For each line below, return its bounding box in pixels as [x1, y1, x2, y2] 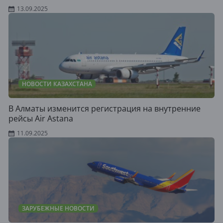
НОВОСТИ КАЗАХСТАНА [22, 80, 92, 88]
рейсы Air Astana [8, 113, 73, 124]
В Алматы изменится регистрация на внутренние [8, 103, 201, 114]
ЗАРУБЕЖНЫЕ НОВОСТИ [22, 204, 95, 213]
